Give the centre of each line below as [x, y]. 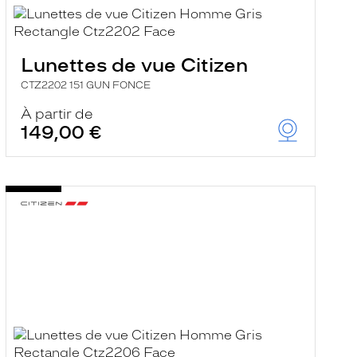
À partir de [57, 114]
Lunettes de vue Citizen [134, 65]
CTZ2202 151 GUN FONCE [85, 85]
